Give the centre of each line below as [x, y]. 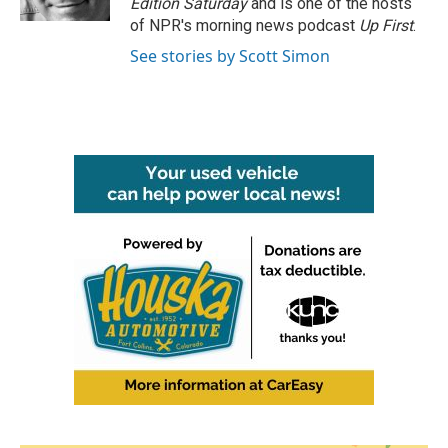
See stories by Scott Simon [230, 56]
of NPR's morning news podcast [244, 25]
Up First [386, 25]
